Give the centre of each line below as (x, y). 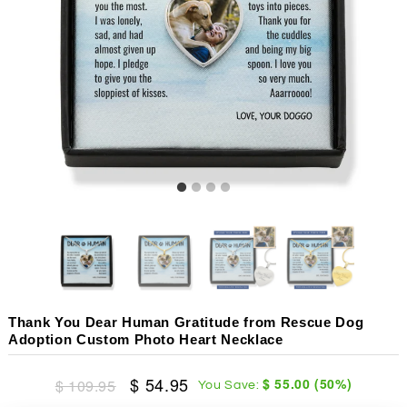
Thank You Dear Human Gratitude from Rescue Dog (186, 322)
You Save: (230, 385)
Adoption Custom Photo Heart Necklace (145, 339)
